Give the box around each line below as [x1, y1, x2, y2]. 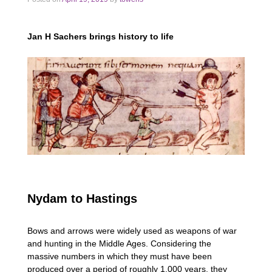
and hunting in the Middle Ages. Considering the [27, 239, 211, 249]
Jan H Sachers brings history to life [27, 32, 174, 42]
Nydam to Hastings [27, 192, 137, 206]
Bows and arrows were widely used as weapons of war [27, 226, 237, 236]
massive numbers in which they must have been [27, 251, 212, 262]
